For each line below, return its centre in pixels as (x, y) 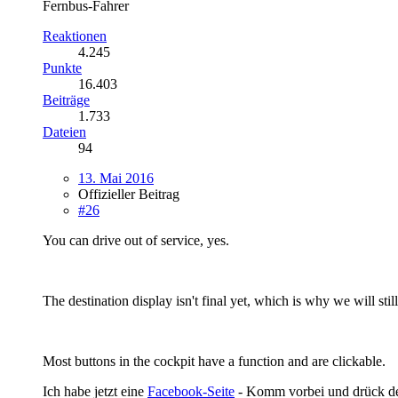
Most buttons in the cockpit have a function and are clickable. (214, 361)
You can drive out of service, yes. (136, 240)
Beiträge (66, 99)
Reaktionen (75, 36)
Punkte (62, 68)
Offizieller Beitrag (129, 194)
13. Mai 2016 (116, 178)
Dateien (64, 131)
